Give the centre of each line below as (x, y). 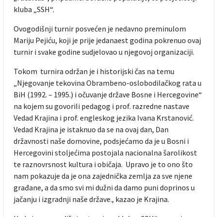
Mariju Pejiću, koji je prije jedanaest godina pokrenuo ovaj (107, 40)
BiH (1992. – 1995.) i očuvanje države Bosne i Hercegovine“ (108, 94)
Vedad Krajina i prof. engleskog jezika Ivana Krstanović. (103, 117)
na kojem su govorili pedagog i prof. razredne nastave (101, 106)
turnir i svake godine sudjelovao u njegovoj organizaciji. (104, 52)
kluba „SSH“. (34, 9)
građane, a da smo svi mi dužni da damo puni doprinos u (104, 187)
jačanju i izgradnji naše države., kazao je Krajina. (91, 199)
